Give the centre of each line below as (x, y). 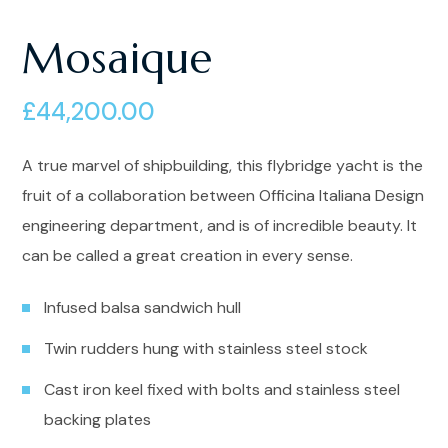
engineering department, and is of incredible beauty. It (220, 225)
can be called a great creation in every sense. (188, 255)
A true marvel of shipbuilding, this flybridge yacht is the (223, 165)
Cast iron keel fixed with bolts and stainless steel (222, 389)
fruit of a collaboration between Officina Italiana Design (223, 195)
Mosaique (118, 58)
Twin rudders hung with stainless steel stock (206, 348)
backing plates (98, 419)
